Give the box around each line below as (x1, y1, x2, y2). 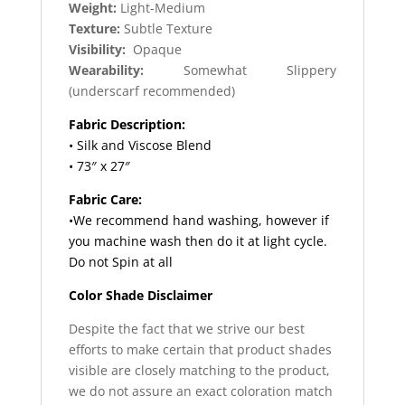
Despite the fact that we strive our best (68, 320, 305, 338)
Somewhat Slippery (143, 61, 337, 80)
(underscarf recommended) (68, 82, 235, 100)
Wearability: (68, 61, 144, 80)
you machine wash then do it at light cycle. (68, 232, 327, 250)
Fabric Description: (68, 116, 185, 134)
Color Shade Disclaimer (68, 287, 212, 305)
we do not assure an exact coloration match (68, 382, 333, 400)
